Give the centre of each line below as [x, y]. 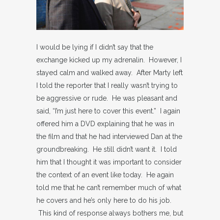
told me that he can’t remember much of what [109, 188]
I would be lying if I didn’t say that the [95, 47]
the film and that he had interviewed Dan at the [109, 137]
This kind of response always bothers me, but [110, 213]
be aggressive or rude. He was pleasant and [107, 98]
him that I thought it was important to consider [109, 162]
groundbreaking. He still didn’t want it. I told [107, 149]
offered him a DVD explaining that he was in [105, 124]
